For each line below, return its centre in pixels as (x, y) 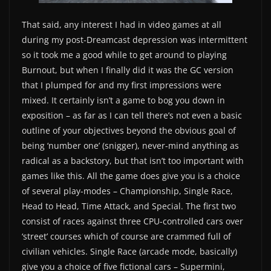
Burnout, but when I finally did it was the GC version (128, 70)
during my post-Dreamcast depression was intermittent (135, 40)
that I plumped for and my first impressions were (122, 85)
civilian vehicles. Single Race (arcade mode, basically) (129, 252)
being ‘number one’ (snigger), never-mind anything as (130, 146)
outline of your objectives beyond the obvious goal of (129, 131)
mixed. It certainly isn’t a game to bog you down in (123, 100)
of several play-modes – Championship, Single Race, (127, 191)
